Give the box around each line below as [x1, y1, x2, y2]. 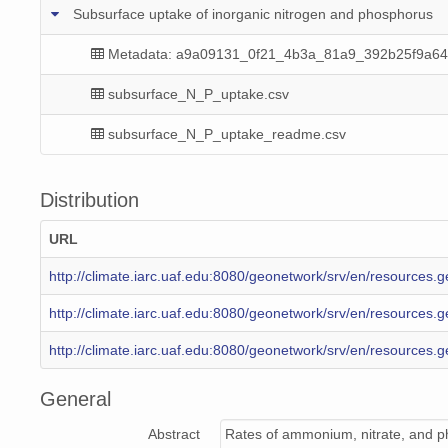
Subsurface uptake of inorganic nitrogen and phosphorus [73, 5, 433, 22]
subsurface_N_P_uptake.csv [108, 85, 289, 102]
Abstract [148, 426, 200, 443]
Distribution [40, 189, 139, 212]
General [40, 388, 111, 411]
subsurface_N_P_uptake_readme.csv [108, 125, 346, 142]
